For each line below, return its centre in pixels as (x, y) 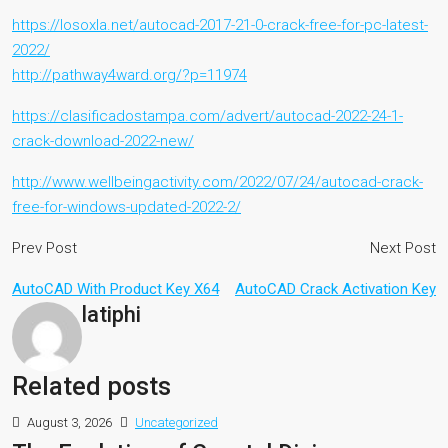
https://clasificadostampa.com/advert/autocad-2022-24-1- (207, 116)
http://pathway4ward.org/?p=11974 (129, 75)
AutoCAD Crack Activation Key (335, 289)
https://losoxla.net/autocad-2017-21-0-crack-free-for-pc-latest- (220, 25)
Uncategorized (176, 422)
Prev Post (44, 248)
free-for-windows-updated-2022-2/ (126, 207)
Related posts (91, 386)
